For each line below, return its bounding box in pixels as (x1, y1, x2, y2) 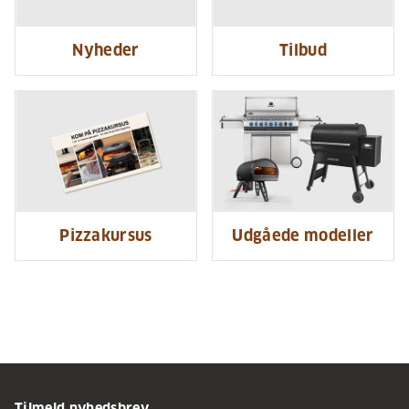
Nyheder (72, 41, 140, 60)
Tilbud (279, 41, 327, 60)
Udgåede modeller (232, 226, 374, 246)
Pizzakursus (59, 226, 152, 246)
